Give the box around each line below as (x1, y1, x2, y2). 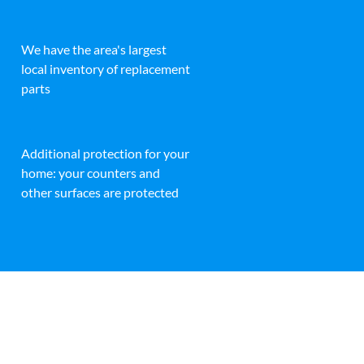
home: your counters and (21, 164, 160, 180)
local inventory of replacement (21, 60, 190, 76)
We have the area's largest (21, 41, 167, 57)
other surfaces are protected (21, 184, 179, 200)
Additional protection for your (21, 145, 189, 161)
